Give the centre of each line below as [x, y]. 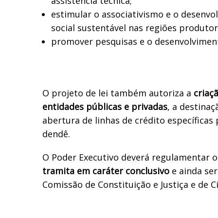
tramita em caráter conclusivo [106, 171]
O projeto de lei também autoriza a [118, 93]
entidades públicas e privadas [105, 106]
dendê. [56, 134]
